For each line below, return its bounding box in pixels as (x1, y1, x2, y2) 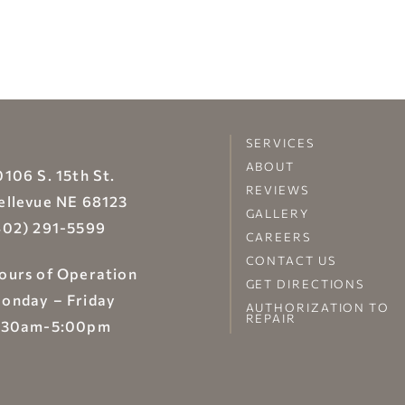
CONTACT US (245, 253, 337, 268)
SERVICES (245, 136, 316, 151)
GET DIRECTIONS (245, 277, 366, 292)
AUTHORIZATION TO (245, 300, 390, 316)
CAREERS (245, 230, 312, 245)
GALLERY (245, 206, 309, 221)
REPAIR (245, 311, 297, 326)
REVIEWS (245, 183, 310, 198)
